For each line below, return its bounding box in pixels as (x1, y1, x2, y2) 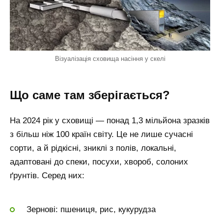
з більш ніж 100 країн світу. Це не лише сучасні (10, 130, 193, 139)
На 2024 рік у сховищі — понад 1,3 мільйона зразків (10, 116, 210, 126)
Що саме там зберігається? (10, 88, 170, 102)
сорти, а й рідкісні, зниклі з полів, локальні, (10, 143, 176, 153)
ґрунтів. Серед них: (10, 171, 84, 181)
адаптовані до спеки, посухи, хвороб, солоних (10, 157, 188, 167)
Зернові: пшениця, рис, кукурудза (27, 205, 156, 215)
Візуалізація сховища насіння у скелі (55, 55, 165, 63)
